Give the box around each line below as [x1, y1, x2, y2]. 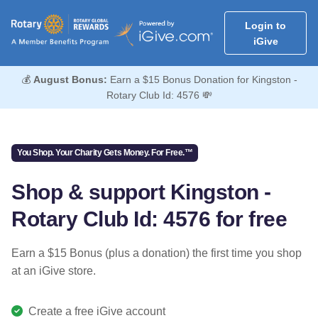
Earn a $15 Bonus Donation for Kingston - [106, 74, 297, 86]
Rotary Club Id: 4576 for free [11, 207, 287, 231]
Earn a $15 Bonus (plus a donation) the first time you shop [11, 246, 302, 259]
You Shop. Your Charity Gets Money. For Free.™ [17, 148, 193, 158]
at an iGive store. [11, 264, 96, 277]
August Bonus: [33, 74, 107, 86]
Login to [245, 19, 286, 31]
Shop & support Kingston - [11, 180, 271, 204]
